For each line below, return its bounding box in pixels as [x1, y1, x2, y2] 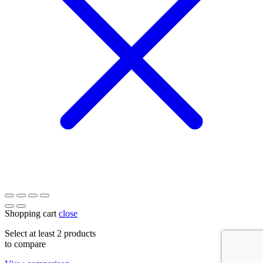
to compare [5, 238, 46, 249]
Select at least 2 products [5, 228, 96, 238]
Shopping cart [5, 208, 56, 218]
